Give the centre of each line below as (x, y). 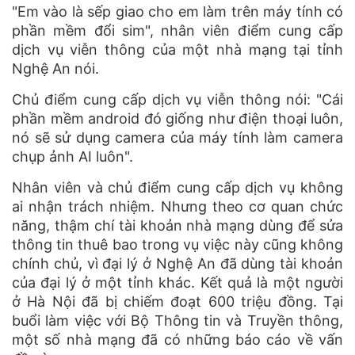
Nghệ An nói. (55, 68)
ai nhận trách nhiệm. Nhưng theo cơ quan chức (177, 206)
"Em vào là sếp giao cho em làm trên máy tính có (177, 11)
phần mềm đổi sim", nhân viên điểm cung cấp (177, 30)
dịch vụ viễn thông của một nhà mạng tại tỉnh (177, 49)
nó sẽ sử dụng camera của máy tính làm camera (177, 137)
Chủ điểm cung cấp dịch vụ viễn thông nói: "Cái (177, 99)
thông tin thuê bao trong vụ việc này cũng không (177, 244)
